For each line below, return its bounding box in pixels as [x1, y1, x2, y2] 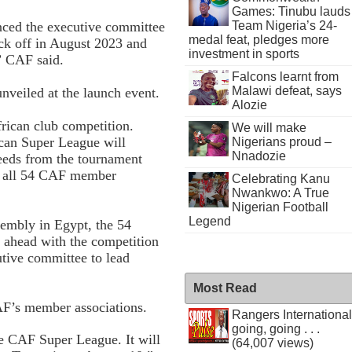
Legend [189, 214, 232, 228]
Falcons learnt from [231, 70, 339, 83]
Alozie [231, 98, 267, 112]
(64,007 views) [231, 336, 313, 350]
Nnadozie [231, 149, 286, 163]
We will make [231, 121, 306, 134]
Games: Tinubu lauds [231, 5, 350, 18]
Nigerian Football [231, 200, 328, 214]
